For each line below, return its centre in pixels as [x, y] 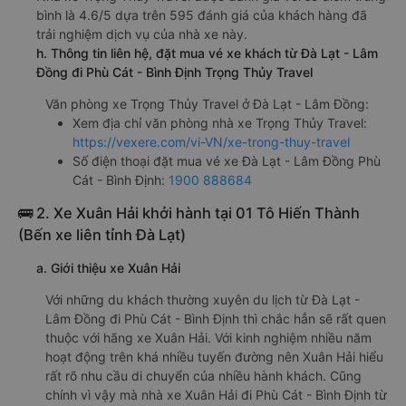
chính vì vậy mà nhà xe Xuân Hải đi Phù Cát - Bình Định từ [216, 395]
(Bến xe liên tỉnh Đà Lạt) [102, 235]
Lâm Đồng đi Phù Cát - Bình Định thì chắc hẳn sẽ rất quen [216, 319]
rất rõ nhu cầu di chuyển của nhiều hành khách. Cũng [203, 376]
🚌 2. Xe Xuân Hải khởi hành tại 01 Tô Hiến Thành [189, 213]
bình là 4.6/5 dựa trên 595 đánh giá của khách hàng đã [202, 15]
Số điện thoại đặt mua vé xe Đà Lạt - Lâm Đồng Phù [227, 161]
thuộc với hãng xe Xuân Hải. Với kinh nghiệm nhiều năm [208, 338]
